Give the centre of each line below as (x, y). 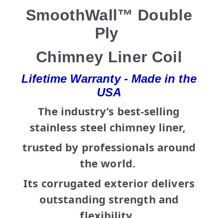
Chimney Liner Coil (109, 57)
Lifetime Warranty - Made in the (109, 78)
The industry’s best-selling (109, 111)
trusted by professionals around (109, 147)
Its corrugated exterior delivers (109, 183)
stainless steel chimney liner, (109, 127)
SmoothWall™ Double (109, 15)
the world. (109, 163)
